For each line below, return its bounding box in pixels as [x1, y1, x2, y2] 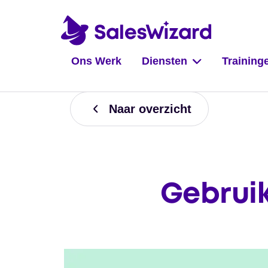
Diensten [142, 55, 187, 67]
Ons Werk [71, 55, 121, 67]
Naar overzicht [109, 102, 191, 115]
